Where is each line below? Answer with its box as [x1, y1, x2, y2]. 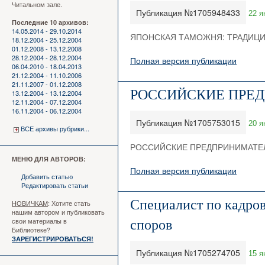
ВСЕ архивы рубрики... [21, 124, 89, 133]
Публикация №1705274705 [136, 247, 240, 258]
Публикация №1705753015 [136, 117, 240, 128]
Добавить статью [21, 172, 73, 181]
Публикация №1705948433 [136, 7, 240, 18]
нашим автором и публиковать [12, 207, 105, 216]
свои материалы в [12, 216, 67, 225]
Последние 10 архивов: [12, 18, 89, 27]
